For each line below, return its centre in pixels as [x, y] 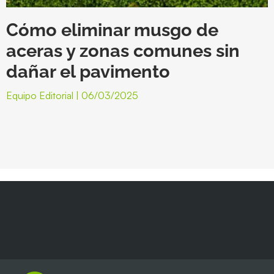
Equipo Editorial [41, 96]
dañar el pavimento [88, 72]
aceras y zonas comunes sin [123, 51]
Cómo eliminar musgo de [112, 30]
